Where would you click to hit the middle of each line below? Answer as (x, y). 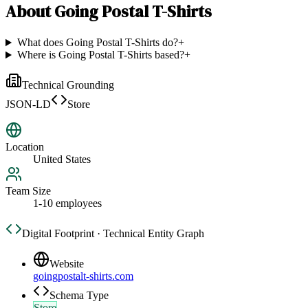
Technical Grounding (68, 85)
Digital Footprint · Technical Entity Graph (113, 234)
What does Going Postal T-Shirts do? (97, 43)
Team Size (28, 191)
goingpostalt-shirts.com (83, 276)
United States (62, 159)
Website (67, 264)
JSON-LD (28, 104)
